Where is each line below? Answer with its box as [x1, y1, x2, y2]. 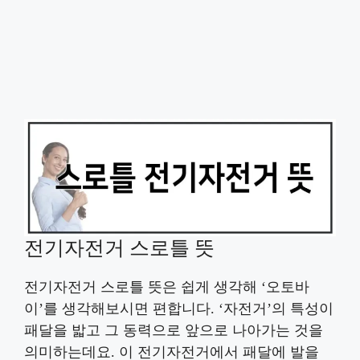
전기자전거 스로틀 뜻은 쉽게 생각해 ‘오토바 [24, 278, 309, 295]
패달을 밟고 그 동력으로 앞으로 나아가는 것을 [24, 321, 323, 338]
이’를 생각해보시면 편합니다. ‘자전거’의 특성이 [24, 300, 333, 317]
